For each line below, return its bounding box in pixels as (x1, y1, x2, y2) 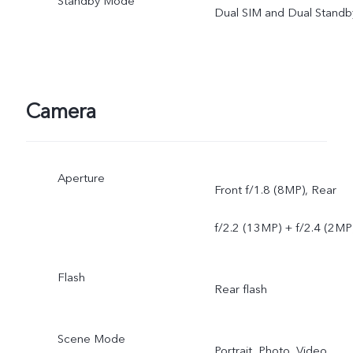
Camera (25, 98, 96, 127)
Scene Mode (57, 330, 125, 347)
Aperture (57, 170, 105, 186)
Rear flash (214, 281, 267, 297)
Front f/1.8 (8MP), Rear (214, 181, 336, 198)
